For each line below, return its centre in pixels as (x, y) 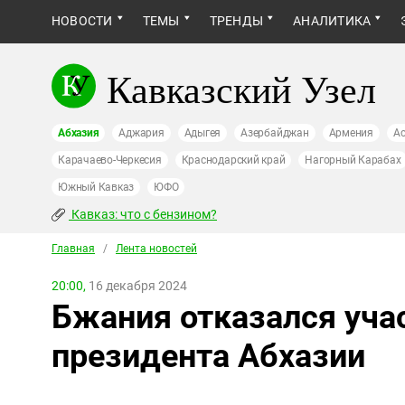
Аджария (141, 133)
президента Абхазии (208, 356)
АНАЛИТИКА (332, 21)
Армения (351, 133)
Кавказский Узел (241, 89)
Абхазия (79, 133)
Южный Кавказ (96, 187)
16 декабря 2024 (137, 286)
